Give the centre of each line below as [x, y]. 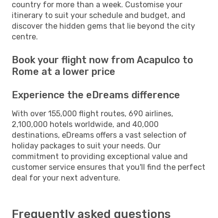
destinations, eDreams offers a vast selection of [99, 135]
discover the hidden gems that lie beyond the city [103, 26]
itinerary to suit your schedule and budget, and [99, 15]
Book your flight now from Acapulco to [102, 60]
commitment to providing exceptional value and [100, 156]
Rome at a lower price [64, 71]
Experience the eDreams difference [96, 95]
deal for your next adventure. [66, 178]
